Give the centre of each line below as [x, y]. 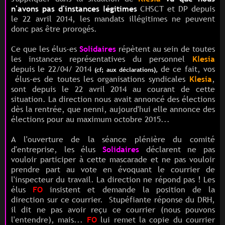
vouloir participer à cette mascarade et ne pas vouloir [113, 159]
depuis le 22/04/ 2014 [53, 69]
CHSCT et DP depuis [176, 8]
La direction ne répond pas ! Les [156, 179]
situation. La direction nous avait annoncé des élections [113, 99]
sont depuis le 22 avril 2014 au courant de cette [113, 89]
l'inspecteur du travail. [54, 179]
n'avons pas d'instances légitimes [74, 8]
